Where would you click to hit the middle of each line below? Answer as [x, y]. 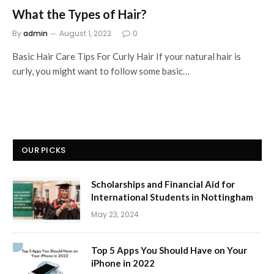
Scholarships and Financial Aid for [163, 184]
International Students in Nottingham [172, 197]
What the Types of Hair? [80, 14]
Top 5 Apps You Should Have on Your [169, 250]
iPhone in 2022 [123, 263]
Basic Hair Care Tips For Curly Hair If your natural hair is [127, 56]
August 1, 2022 [85, 33]
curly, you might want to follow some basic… [101, 71]
